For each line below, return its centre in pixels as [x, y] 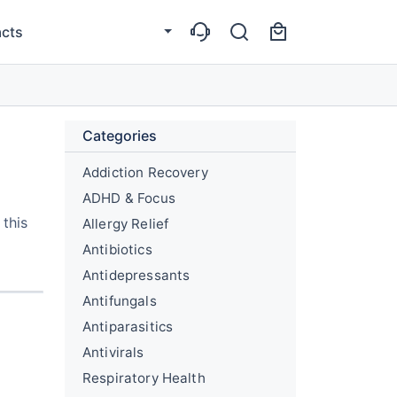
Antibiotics [117, 249]
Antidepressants [136, 275]
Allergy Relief [126, 224]
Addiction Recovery [145, 172]
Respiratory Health [144, 378]
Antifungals [120, 301]
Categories [120, 136]
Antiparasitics [128, 327]
